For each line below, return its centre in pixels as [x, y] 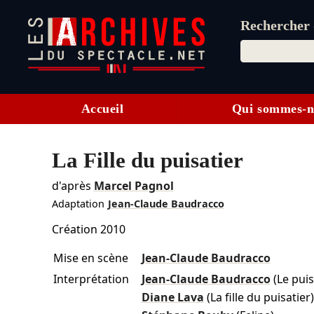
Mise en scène [90, 258]
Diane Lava [172, 298]
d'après [73, 186]
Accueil [102, 109]
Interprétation [91, 279]
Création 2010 [90, 230]
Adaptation [78, 204]
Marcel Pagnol [134, 186]
